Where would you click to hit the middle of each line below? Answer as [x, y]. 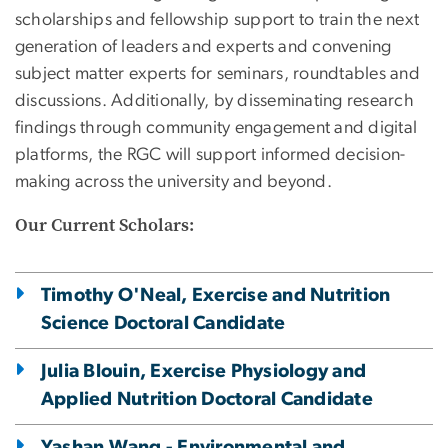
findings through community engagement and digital [216, 128]
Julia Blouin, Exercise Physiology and [204, 372]
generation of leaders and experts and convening [203, 47]
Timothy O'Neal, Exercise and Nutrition [216, 296]
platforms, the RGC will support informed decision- [210, 155]
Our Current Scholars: [104, 225]
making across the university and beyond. [173, 182]
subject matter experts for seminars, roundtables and [217, 74]
